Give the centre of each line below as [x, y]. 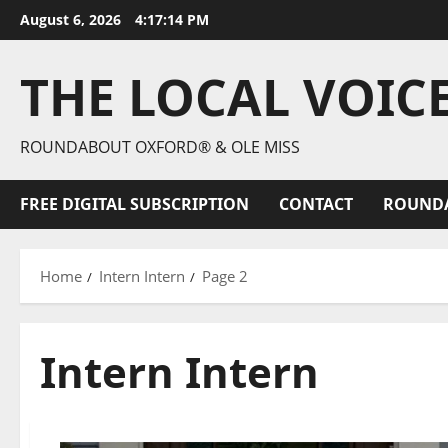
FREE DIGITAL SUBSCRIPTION [134, 204]
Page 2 [225, 276]
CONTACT [316, 204]
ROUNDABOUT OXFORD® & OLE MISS [160, 147]
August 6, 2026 [72, 19]
